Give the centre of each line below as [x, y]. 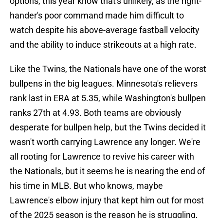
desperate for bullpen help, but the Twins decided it [108, 127]
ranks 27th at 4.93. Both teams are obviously [96, 113]
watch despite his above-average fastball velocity [105, 30]
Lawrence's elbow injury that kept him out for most [107, 200]
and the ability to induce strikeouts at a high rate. [103, 45]
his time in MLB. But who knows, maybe [86, 186]
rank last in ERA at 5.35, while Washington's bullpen [108, 98]
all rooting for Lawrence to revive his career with [102, 157]
